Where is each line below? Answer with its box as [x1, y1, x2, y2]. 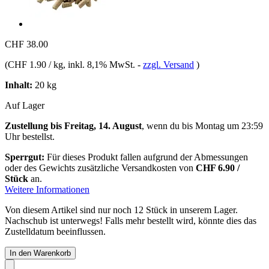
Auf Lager [5, 100, 44, 110]
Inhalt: [5, 79, 32, 90]
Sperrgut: [5, 151, 44, 162]
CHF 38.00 [5, 38, 48, 49]
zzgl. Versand [143, 59, 194, 70]
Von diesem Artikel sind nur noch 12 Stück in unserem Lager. [5, 204, 238, 215]
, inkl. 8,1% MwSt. [63, 59, 138, 70]
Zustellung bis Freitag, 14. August [5, 120, 142, 131]
